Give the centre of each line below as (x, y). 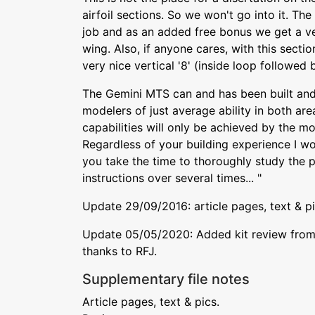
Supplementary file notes (166, 279)
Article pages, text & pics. (151, 302)
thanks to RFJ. (120, 251)
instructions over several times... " (172, 178)
